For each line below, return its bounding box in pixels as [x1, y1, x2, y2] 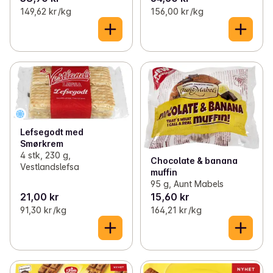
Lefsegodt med [20, 127, 83, 138]
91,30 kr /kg [20, 205, 66, 216]
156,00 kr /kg [150, 5, 204, 16]
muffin [150, 167, 177, 178]
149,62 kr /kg [20, 5, 71, 16]
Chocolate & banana [150, 155, 238, 166]
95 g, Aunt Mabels [150, 179, 224, 190]
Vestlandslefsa [20, 161, 79, 172]
